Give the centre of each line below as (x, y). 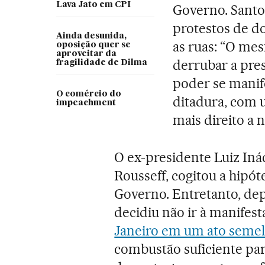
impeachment (86, 103)
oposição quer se (93, 45)
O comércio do (88, 94)
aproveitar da (86, 54)
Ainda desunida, (91, 36)
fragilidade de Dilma (101, 62)
